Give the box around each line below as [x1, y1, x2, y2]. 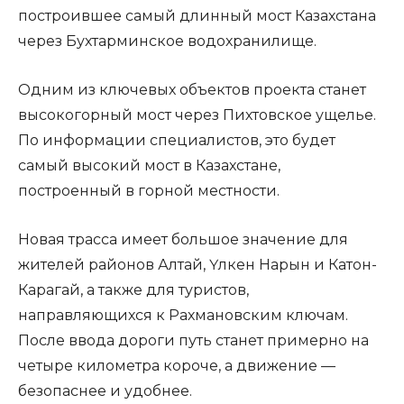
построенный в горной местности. [18, 182, 280, 199]
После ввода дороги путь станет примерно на [18, 332, 369, 349]
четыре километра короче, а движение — [18, 357, 335, 374]
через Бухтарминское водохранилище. [18, 32, 317, 50]
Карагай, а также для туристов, [18, 281, 249, 298]
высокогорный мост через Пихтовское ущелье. [18, 106, 376, 124]
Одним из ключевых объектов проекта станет [18, 81, 366, 98]
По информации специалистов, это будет [18, 132, 335, 149]
